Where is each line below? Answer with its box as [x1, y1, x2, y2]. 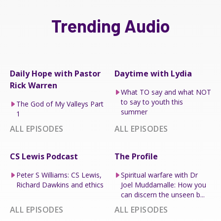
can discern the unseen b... [120, 189, 205, 199]
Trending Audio [51, 14, 170, 36]
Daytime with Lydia [114, 68, 192, 79]
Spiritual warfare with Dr [120, 170, 198, 180]
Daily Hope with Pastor [10, 68, 101, 79]
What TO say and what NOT [120, 87, 211, 97]
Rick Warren [10, 79, 57, 91]
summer [120, 107, 147, 116]
